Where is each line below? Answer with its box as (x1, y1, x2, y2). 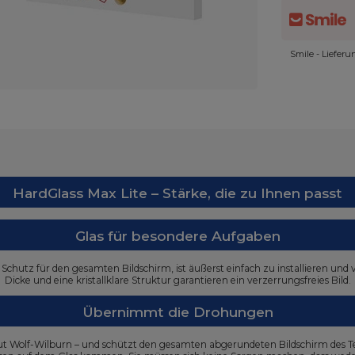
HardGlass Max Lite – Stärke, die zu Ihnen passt (13, 185, 342, 201)
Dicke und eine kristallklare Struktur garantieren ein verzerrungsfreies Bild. (4, 274, 351, 286)
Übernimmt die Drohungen (82, 303, 273, 320)
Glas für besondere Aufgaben (74, 227, 281, 244)
